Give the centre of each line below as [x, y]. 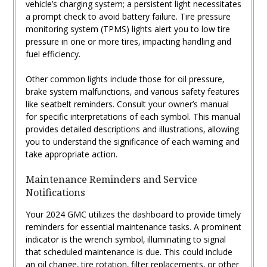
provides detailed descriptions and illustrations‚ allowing [132, 129]
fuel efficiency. [53, 54]
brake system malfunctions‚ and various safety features [132, 92]
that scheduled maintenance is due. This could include [129, 252]
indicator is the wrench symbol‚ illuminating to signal [125, 240]
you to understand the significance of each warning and [132, 142]
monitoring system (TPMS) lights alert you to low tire [128, 29]
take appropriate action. [71, 154]
